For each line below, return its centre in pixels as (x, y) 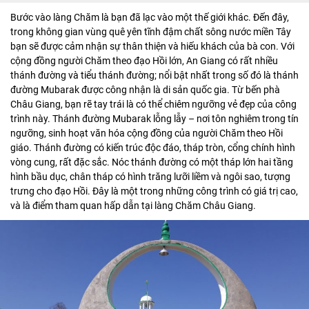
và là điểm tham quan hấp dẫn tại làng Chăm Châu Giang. (133, 205)
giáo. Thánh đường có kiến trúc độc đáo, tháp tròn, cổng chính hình (153, 147)
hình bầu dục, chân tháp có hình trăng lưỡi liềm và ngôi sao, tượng (150, 176)
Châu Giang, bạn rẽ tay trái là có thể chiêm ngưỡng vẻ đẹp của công (153, 104)
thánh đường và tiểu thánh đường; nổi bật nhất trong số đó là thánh (154, 75)
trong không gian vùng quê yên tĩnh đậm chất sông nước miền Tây (151, 31)
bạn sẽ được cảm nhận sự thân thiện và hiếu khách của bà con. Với (152, 46)
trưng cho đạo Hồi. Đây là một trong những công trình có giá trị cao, (154, 191)
